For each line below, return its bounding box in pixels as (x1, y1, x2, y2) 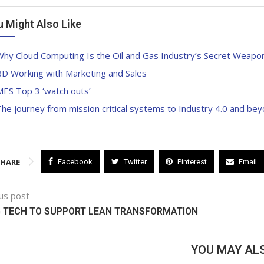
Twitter (123, 157, 147, 167)
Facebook (57, 157, 93, 167)
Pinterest (177, 157, 207, 167)
